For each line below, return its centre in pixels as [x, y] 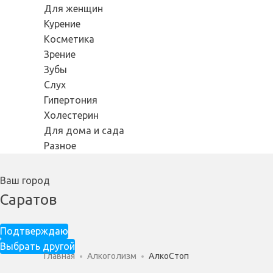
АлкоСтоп [169, 256]
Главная [59, 256]
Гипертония [71, 100]
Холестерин [71, 115]
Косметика [69, 39]
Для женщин [73, 9]
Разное [60, 146]
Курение [62, 24]
